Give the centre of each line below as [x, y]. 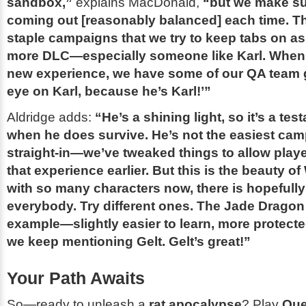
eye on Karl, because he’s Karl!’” [109, 91]
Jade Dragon [264, 206]
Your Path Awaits [76, 278]
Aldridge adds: [51, 117]
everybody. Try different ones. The [115, 206]
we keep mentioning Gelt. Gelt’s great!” [129, 241]
